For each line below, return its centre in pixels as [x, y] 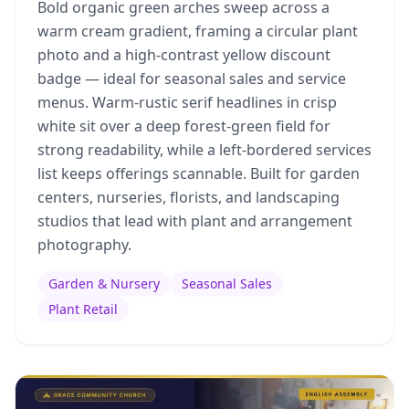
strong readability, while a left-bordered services [204, 150]
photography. [84, 245]
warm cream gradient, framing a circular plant [198, 31]
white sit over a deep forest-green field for [184, 126]
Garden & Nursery [104, 283]
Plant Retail [83, 309]
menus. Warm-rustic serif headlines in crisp [187, 102]
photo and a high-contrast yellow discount [184, 55]
